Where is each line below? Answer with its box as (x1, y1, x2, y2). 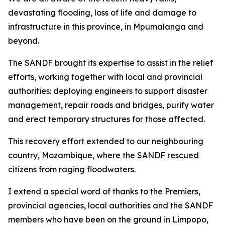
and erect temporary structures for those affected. (8, 114, 207, 124)
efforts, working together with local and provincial (8, 72, 202, 82)
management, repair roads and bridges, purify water (8, 100, 214, 110)
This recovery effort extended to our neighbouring (8, 136, 203, 146)
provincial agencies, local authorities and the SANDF (8, 200, 213, 210)
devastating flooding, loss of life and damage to (8, 8, 196, 18)
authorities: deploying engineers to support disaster (8, 86, 207, 96)
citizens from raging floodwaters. (8, 164, 136, 174)
